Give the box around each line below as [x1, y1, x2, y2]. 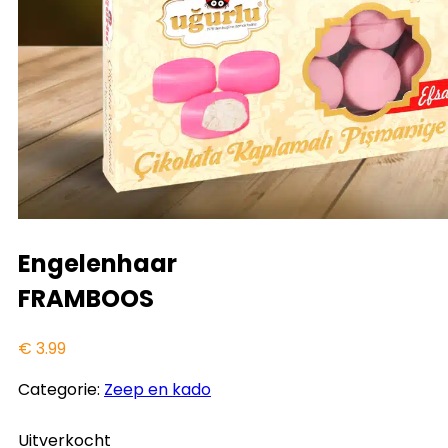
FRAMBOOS [18, 282, 154, 316]
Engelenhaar [18, 247, 177, 281]
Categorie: [18, 377, 104, 401]
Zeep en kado [104, 377, 211, 401]
